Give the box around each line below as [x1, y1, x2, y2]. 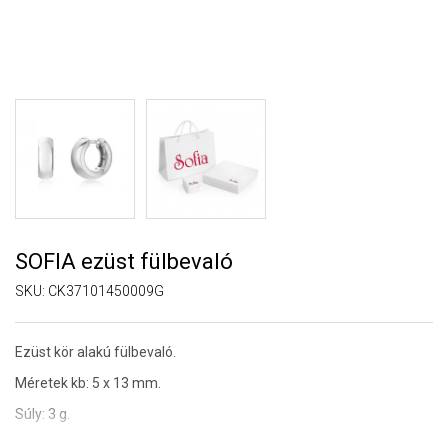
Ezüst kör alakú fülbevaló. [15, 344, 176, 360]
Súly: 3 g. [15, 406, 70, 422]
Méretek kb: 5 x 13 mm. [15, 375, 161, 391]
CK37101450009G [48, 283, 164, 299]
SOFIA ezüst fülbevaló [15, 249, 233, 274]
